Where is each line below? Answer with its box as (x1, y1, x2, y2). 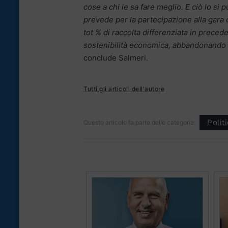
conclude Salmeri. (83, 52, 148, 63)
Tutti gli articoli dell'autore (83, 84, 164, 93)
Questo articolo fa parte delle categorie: (83, 118, 195, 126)
